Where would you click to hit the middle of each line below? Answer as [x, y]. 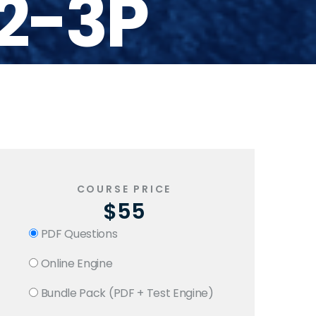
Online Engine [75, 263]
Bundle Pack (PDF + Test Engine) [126, 293]
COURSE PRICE [124, 189]
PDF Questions [78, 234]
